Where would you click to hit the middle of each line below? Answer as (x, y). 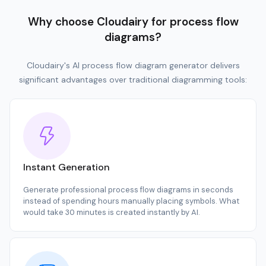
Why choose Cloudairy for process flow (133, 21)
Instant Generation (66, 167)
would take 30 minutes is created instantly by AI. (112, 212)
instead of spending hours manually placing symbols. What (131, 201)
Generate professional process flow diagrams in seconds (128, 189)
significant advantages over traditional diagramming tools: (133, 79)
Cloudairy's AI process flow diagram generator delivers (133, 65)
